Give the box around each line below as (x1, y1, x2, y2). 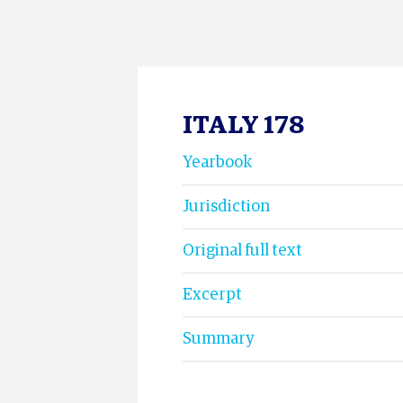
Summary (183, 331, 254, 347)
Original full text (183, 243, 302, 259)
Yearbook (183, 155, 252, 171)
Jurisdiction (183, 199, 270, 215)
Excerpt (183, 287, 242, 303)
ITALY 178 (183, 113, 304, 139)
